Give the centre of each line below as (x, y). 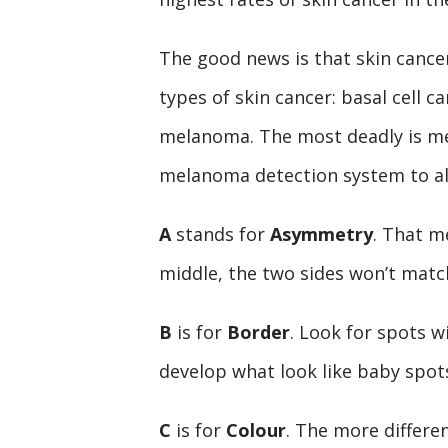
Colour (255, 429)
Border (258, 331)
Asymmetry (321, 233)
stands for (220, 233)
